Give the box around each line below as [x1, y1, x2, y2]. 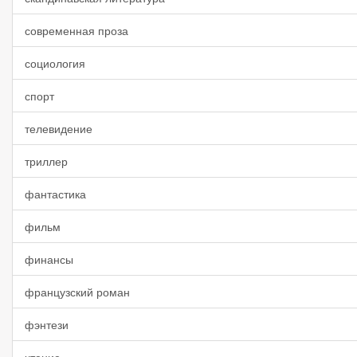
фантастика [25, 186, 86, 202]
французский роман [25, 284, 130, 300]
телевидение [25, 120, 92, 136]
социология [25, 55, 85, 71]
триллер [25, 153, 68, 169]
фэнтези [25, 316, 69, 332]
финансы [25, 251, 73, 267]
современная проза [25, 22, 128, 38]
